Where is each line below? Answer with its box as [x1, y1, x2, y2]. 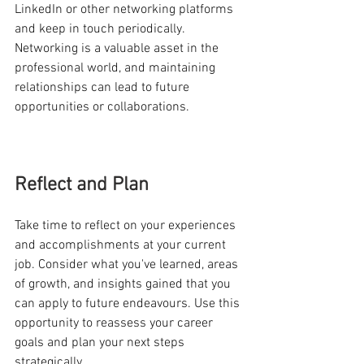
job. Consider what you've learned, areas [15, 256, 241, 273]
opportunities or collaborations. [15, 98, 189, 115]
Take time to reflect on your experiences [15, 217, 239, 234]
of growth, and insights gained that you [15, 275, 234, 292]
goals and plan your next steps [15, 334, 188, 351]
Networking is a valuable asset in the [15, 40, 222, 57]
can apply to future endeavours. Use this [15, 295, 243, 312]
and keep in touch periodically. [15, 20, 188, 37]
